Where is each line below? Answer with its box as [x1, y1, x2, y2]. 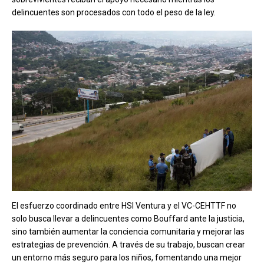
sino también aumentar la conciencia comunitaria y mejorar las [12, 226, 245, 236]
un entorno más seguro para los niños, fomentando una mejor [12, 252, 242, 262]
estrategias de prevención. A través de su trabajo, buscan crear [12, 239, 245, 249]
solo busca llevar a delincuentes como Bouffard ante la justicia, [12, 213, 245, 223]
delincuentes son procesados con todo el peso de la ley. [12, 7, 216, 17]
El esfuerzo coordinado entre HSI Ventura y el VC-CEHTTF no [12, 200, 236, 210]
